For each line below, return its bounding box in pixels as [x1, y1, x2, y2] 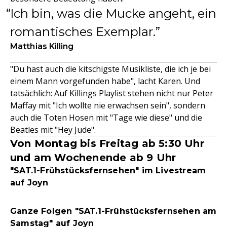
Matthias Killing [10, 42, 74, 51]
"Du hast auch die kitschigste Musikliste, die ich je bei [10, 63, 211, 74]
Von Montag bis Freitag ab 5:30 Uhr [10, 137, 204, 149]
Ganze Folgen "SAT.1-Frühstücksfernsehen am [10, 206, 217, 216]
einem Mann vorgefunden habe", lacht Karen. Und [10, 75, 200, 87]
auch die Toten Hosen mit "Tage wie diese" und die [10, 112, 202, 123]
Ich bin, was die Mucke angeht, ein [10, 6, 216, 21]
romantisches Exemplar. [10, 24, 156, 39]
